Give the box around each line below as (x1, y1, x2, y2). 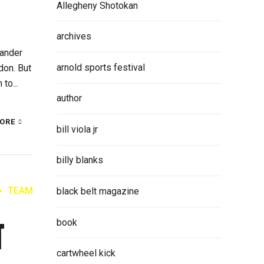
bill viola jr (57, 123, 98, 135)
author (57, 93, 82, 104)
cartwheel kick (57, 247, 115, 259)
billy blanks (57, 154, 103, 166)
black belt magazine (57, 186, 139, 197)
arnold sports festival (57, 61, 145, 73)
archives (57, 31, 91, 42)
